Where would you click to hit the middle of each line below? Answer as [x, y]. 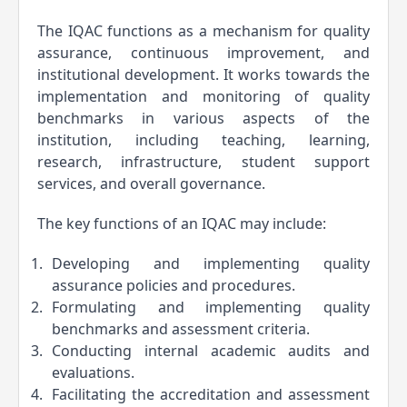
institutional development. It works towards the [203, 74]
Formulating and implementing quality [211, 307]
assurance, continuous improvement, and [203, 53]
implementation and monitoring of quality [203, 96]
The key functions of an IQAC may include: [182, 223]
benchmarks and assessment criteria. [181, 329]
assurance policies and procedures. [174, 285]
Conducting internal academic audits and [211, 351]
